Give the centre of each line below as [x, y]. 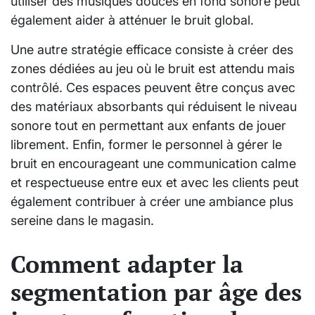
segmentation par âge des [156, 292]
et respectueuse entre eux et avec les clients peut [155, 183]
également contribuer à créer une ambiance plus [152, 202]
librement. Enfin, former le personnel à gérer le [146, 145]
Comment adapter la [127, 264]
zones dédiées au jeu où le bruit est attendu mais [153, 69]
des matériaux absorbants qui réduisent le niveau [154, 107]
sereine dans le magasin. [82, 221]
